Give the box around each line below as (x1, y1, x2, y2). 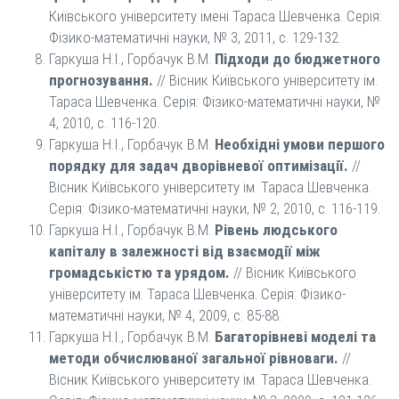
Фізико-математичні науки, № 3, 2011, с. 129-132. (49, 28, 341, 46)
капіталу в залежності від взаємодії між (49, 242, 321, 260)
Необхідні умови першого (215, 135, 385, 153)
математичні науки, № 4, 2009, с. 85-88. (49, 306, 281, 324)
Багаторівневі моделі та (215, 328, 376, 346)
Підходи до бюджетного (215, 50, 380, 68)
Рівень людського (215, 221, 338, 239)
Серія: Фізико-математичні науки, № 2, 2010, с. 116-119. (49, 199, 380, 217)
